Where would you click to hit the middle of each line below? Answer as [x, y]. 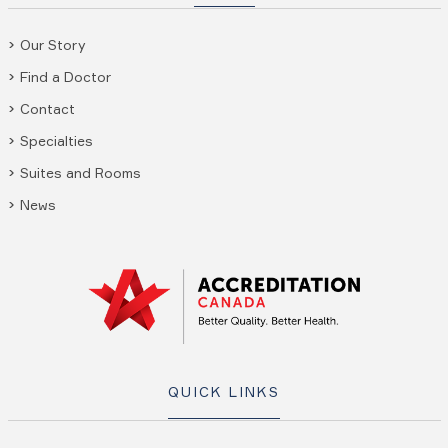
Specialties [56, 141]
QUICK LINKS [224, 392]
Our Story [52, 45]
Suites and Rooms [80, 173]
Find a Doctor [65, 77]
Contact [47, 109]
